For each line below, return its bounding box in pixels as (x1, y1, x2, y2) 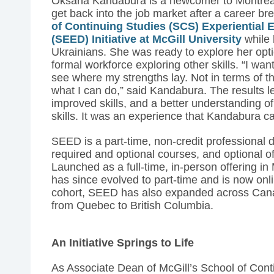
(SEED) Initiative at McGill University (51, 33, 242, 46)
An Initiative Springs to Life (51, 237, 194, 250)
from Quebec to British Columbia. (51, 199, 214, 212)
